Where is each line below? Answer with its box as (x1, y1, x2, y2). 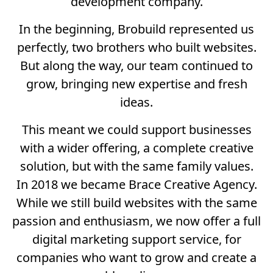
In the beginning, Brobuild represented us (19, 21, 254, 37)
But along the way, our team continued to (20, 57, 253, 74)
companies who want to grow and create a (16, 249, 257, 266)
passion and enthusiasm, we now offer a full (12, 213, 261, 229)
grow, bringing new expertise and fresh (26, 76, 247, 92)
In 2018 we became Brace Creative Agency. (16, 176, 257, 193)
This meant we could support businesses (21, 121, 252, 138)
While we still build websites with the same (16, 194, 257, 211)
